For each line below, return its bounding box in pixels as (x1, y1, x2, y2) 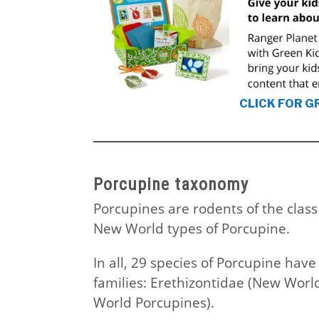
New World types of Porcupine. (93, 219, 290, 239)
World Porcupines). (93, 293, 214, 313)
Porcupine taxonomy (93, 174, 249, 195)
